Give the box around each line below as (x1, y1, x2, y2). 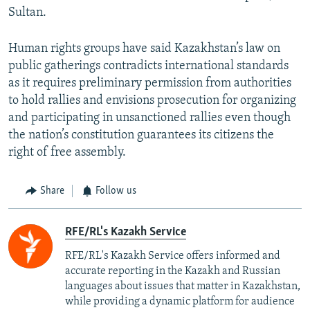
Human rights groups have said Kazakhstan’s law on (8, 42, 280, 56)
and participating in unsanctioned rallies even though (8, 111, 291, 125)
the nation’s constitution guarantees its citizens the (8, 129, 274, 143)
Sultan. (8, 6, 46, 20)
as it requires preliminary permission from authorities (8, 77, 291, 91)
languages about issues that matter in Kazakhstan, (65, 280, 300, 292)
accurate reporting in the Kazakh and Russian (65, 265, 280, 277)
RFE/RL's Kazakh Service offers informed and (65, 250, 280, 262)
